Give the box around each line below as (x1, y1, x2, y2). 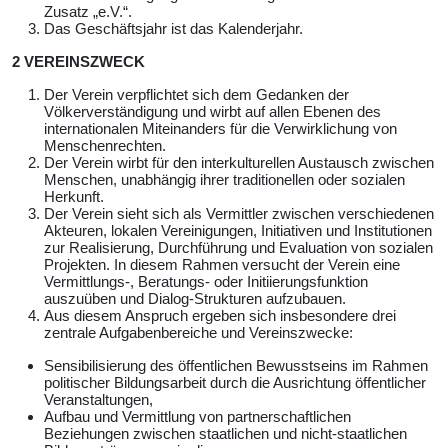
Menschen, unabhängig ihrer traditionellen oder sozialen (44, 170, 405, 188)
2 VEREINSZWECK (12, 52, 145, 70)
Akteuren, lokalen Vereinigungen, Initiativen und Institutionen (44, 221, 432, 239)
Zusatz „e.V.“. (44, 2, 132, 20)
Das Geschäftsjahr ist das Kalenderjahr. (44, 19, 303, 37)
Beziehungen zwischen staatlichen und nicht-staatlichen (44, 424, 407, 442)
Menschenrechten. (44, 136, 166, 154)
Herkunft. (44, 187, 104, 205)
